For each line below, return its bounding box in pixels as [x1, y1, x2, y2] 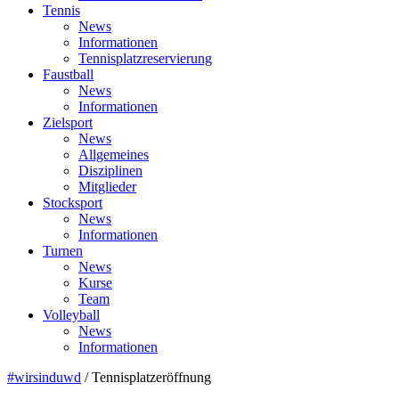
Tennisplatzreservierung [78, 51, 212, 67]
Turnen [43, 243, 83, 259]
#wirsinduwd [7, 370, 81, 386]
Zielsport [43, 115, 93, 131]
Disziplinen [78, 163, 142, 179]
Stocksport [43, 195, 102, 211]
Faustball [43, 67, 94, 83]
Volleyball [43, 307, 100, 323]
